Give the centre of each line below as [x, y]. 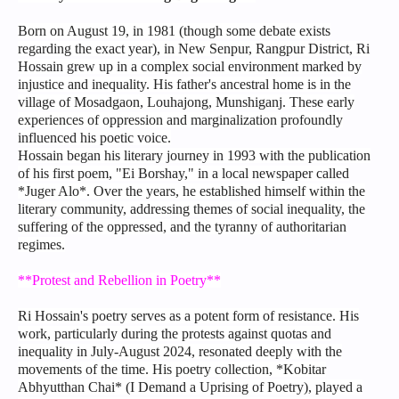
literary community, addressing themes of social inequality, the [191, 209]
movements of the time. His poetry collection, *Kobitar [172, 370]
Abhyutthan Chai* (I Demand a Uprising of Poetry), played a [190, 387]
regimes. [41, 245]
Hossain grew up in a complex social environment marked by [190, 67]
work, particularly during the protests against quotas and [175, 334]
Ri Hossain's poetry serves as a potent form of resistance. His [188, 316]
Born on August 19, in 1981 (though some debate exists [174, 31]
